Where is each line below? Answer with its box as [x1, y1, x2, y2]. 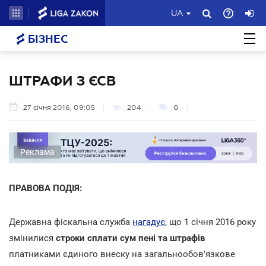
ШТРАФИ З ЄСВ [9, 73, 116, 88]
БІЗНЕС [25, 33, 68, 45]
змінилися [9, 232, 56, 243]
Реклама [20, 147, 55, 157]
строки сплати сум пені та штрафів [56, 232, 205, 243]
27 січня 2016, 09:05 [23, 103, 95, 112]
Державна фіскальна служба [9, 216, 132, 227]
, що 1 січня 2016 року [165, 216, 256, 227]
